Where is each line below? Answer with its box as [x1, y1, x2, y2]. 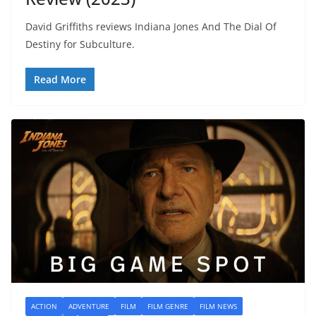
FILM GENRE [147, 300, 188, 311]
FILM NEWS [200, 300, 237, 311]
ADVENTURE [68, 300, 109, 311]
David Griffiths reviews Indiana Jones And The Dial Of [25, 20, 276, 34]
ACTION [31, 300, 57, 311]
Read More [34, 73, 86, 87]
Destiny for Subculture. [25, 37, 135, 51]
